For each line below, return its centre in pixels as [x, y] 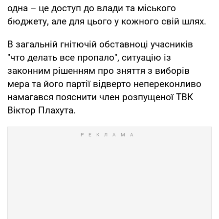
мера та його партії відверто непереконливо [104, 84]
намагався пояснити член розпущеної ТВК [100, 97]
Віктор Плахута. [42, 110]
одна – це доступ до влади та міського [92, 8]
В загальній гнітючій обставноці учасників [100, 44]
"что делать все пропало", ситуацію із [89, 57]
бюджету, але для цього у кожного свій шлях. [107, 21]
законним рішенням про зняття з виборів [99, 70]
